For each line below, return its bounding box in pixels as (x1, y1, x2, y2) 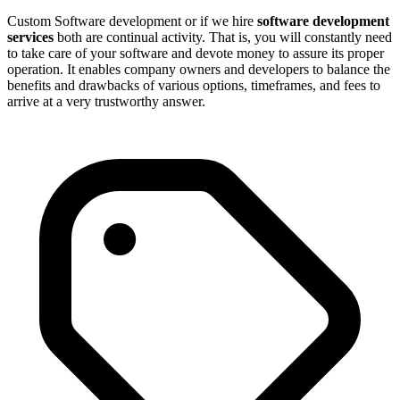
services (7, 29, 54, 45)
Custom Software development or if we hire (7, 12, 257, 29)
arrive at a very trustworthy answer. (7, 93, 205, 109)
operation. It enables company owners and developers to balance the (7, 61, 390, 77)
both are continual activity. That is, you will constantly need (54, 29, 392, 45)
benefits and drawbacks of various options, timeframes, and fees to (7, 77, 380, 93)
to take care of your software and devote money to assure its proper (7, 45, 384, 61)
